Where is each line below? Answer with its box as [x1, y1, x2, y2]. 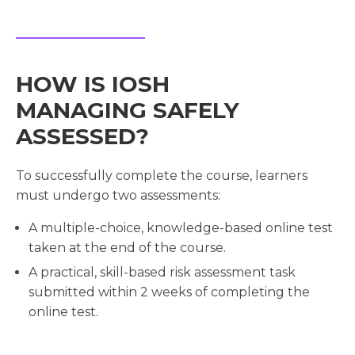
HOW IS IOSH [16, 71, 170, 98]
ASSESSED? [16, 123, 149, 151]
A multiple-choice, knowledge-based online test [29, 220, 333, 236]
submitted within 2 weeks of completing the [29, 284, 310, 300]
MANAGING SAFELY [16, 97, 239, 124]
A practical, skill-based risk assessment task [29, 265, 296, 281]
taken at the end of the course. [29, 240, 226, 256]
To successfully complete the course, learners [16, 168, 307, 184]
